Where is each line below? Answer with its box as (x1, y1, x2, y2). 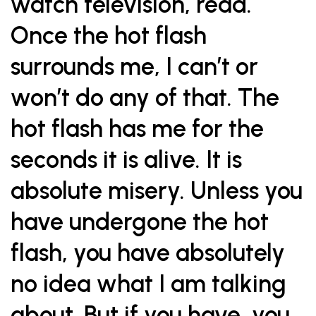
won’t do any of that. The (11, 83, 279, 112)
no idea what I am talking (11, 269, 286, 298)
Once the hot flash (11, 21, 207, 50)
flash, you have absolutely (11, 238, 285, 267)
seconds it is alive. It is (11, 145, 242, 174)
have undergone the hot (11, 207, 269, 236)
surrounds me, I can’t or (11, 52, 258, 81)
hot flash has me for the (11, 114, 264, 143)
